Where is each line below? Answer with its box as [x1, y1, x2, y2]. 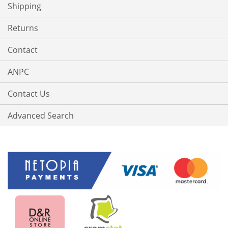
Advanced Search [8, 110, 74, 122]
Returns [8, 22, 38, 34]
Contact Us [8, 88, 50, 100]
